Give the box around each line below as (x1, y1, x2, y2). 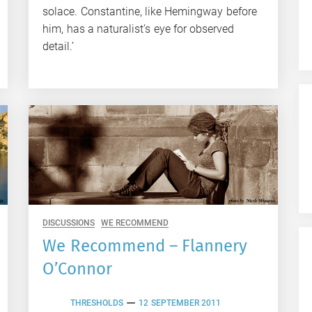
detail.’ (42, 39, 75, 53)
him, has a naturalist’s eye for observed (42, 22, 235, 36)
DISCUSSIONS (42, 217, 95, 228)
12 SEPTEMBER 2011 (139, 298, 221, 309)
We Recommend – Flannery (42, 235, 248, 256)
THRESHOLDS (70, 298, 124, 309)
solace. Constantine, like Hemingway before (42, 4, 257, 18)
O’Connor (42, 258, 113, 279)
